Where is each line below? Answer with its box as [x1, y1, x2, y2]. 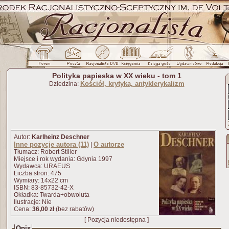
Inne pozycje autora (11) [14, 141, 89, 148]
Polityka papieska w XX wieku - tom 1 [52, 72, 181, 80]
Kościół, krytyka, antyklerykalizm [80, 80, 185, 87]
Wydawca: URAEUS [14, 163, 70, 170]
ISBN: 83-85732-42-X [14, 184, 74, 191]
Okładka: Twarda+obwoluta [14, 191, 89, 198]
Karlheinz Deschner [32, 133, 89, 141]
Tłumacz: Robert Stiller [14, 148, 77, 155]
